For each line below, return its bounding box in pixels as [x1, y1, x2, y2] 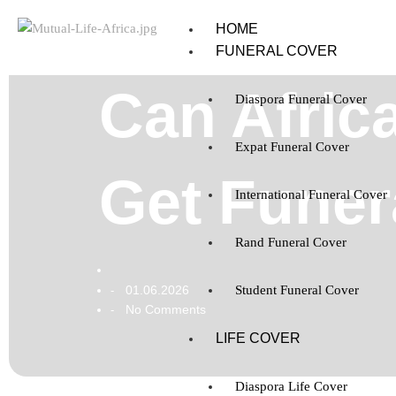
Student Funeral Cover [235, 283, 360, 297]
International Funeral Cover [235, 187, 388, 202]
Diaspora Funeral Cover [235, 92, 368, 106]
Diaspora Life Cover [235, 379, 348, 393]
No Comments [122, 301, 207, 316]
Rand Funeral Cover [235, 235, 347, 249]
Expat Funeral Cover [235, 140, 350, 154]
